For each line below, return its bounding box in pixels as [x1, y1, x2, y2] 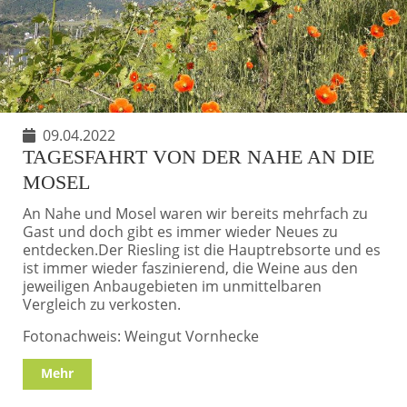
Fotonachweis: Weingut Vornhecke [23, 325, 259, 346]
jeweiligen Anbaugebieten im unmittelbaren [23, 275, 322, 296]
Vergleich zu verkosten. [23, 293, 181, 314]
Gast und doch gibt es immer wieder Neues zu [23, 221, 338, 242]
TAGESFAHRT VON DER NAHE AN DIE [23, 144, 374, 168]
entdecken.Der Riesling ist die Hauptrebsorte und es [23, 239, 381, 260]
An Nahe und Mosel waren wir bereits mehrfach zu [23, 203, 368, 223]
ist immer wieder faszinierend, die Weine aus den [23, 257, 358, 278]
